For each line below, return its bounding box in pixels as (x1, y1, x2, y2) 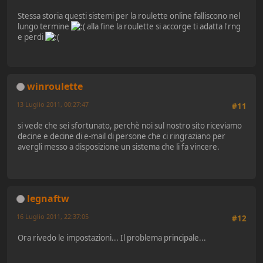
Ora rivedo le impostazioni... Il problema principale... (18, 232, 206, 243)
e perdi (18, 32, 45, 43)
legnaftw (27, 191, 69, 205)
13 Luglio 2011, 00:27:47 (16, 99, 89, 109)
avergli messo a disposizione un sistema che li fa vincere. (18, 141, 220, 152)
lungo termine (18, 21, 71, 32)
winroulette (27, 79, 83, 93)
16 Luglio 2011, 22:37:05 (16, 211, 89, 221)
